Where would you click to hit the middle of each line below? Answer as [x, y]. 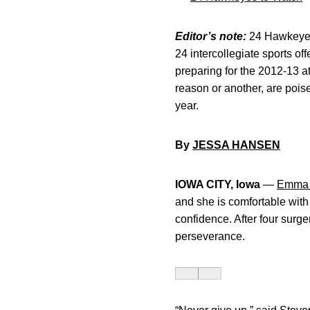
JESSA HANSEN [236, 145]
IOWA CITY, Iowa [218, 184]
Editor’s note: [211, 36]
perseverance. [210, 236]
